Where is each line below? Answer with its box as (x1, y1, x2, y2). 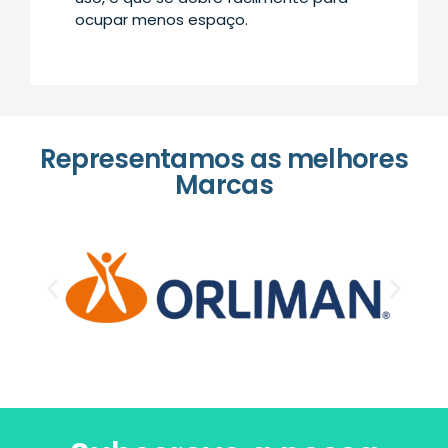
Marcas (175, 166, 273, 203)
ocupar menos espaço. (75, 8, 248, 30)
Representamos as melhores (39, 140, 409, 177)
